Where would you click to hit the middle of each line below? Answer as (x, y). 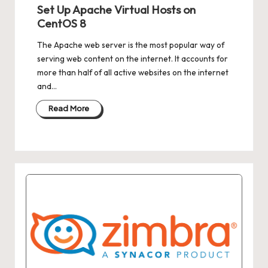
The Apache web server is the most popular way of (130, 45)
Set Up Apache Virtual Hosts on (116, 9)
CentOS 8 (61, 23)
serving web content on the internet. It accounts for (132, 58)
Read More (69, 108)
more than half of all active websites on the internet (133, 72)
